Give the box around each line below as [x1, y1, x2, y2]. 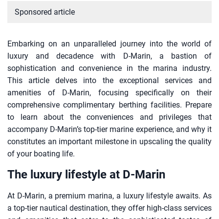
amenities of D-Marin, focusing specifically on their [7, 88, 212, 98]
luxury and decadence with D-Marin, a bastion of [7, 51, 212, 61]
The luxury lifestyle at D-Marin [7, 168, 165, 182]
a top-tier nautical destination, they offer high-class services [7, 203, 212, 213]
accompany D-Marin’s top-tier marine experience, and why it [7, 125, 212, 134]
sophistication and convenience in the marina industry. [7, 64, 212, 73]
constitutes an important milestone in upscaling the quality [7, 137, 212, 147]
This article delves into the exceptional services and [7, 76, 212, 86]
